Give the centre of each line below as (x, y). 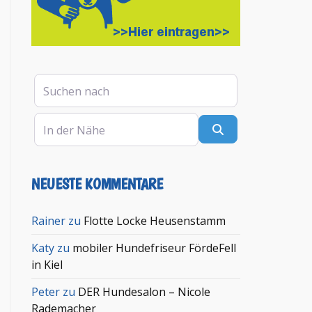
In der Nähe (65, 120)
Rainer (49, 220)
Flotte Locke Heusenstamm (155, 220)
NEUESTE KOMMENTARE (97, 184)
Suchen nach (67, 81)
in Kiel (47, 264)
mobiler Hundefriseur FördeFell (155, 248)
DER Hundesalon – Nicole (145, 291)
